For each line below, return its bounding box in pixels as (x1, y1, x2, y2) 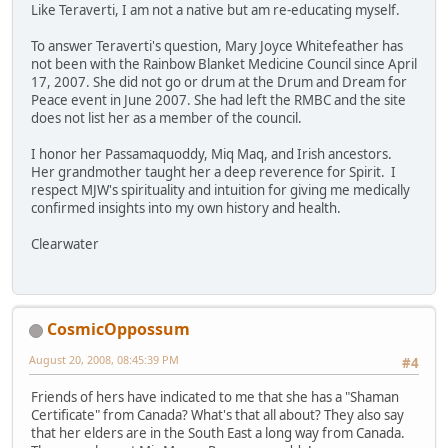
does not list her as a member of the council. (31, 108, 302, 127)
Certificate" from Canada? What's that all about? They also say (31, 406, 404, 425)
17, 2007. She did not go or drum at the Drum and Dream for (31, 72, 407, 91)
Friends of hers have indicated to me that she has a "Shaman (31, 388, 399, 407)
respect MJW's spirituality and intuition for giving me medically (31, 180, 410, 199)
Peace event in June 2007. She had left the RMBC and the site (31, 90, 406, 109)
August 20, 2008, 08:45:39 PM (29, 352, 179, 368)
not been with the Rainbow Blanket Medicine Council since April (31, 54, 417, 73)
